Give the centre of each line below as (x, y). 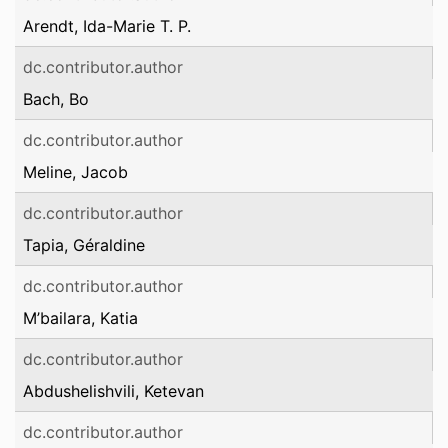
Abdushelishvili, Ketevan (113, 391)
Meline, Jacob (75, 172)
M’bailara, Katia (80, 318)
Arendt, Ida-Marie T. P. (107, 26)
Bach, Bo (56, 99)
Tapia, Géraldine (84, 245)
